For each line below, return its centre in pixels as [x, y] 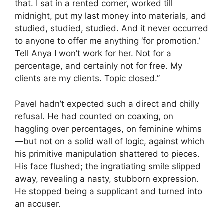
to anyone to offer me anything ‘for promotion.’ [108, 41]
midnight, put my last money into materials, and [111, 16]
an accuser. [38, 204]
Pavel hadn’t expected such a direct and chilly [107, 104]
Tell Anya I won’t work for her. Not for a [93, 54]
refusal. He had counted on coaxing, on [94, 116]
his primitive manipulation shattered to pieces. [107, 154]
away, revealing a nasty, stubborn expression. [107, 179]
